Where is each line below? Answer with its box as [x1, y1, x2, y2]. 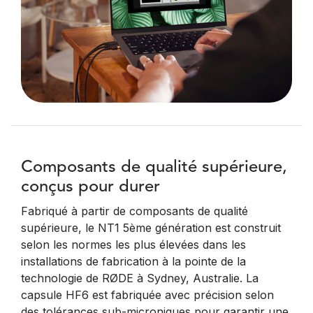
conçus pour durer [21, 179, 160, 196]
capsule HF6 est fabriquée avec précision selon [21, 288, 274, 303]
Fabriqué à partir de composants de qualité [21, 204, 248, 219]
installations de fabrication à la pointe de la [21, 254, 246, 269]
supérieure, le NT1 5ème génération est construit [21, 221, 281, 235]
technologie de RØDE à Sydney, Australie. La [21, 271, 259, 286]
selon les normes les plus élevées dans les [21, 238, 246, 252]
